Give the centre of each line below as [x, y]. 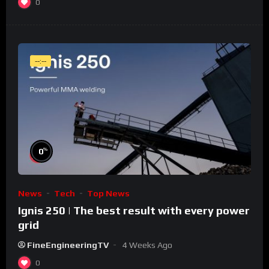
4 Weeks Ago [147, 245]
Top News [108, 193]
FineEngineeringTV [68, 245]
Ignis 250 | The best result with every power [134, 210]
